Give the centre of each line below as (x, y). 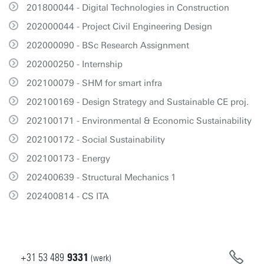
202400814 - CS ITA (68, 196)
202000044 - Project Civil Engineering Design (119, 27)
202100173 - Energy (68, 159)
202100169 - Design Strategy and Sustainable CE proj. (138, 102)
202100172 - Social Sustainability (96, 140)
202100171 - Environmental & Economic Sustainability (139, 121)
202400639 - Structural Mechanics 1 (101, 177)
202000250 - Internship (75, 64)
